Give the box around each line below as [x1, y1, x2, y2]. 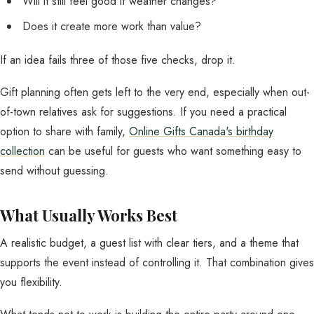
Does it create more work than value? [22, 18, 201, 34]
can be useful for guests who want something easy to [45, 143, 301, 159]
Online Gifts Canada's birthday [129, 123, 273, 139]
